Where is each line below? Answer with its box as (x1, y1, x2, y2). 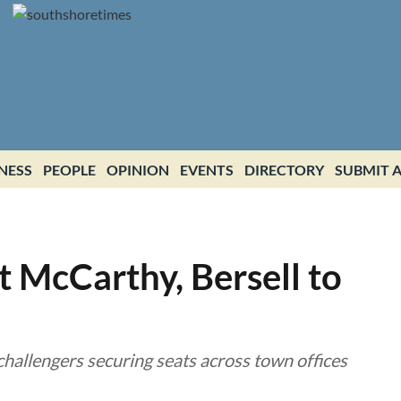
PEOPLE (42, 161, 96, 178)
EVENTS (179, 161, 234, 178)
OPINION (106, 161, 169, 178)
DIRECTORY (243, 161, 324, 178)
